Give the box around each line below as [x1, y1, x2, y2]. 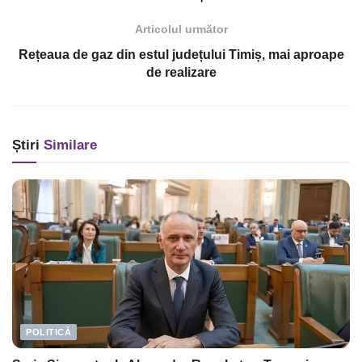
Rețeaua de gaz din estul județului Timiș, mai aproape [18, 48, 344, 62]
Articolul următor [134, 23, 228, 36]
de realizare [145, 65, 217, 80]
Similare [40, 137, 97, 154]
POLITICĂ [26, 327, 72, 338]
